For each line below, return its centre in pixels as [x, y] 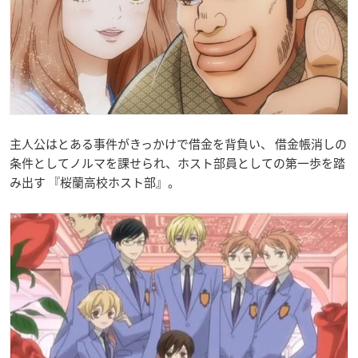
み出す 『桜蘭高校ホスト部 [83, 182]
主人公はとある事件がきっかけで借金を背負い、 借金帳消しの [178, 143]
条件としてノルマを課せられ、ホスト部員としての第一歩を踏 [177, 163]
